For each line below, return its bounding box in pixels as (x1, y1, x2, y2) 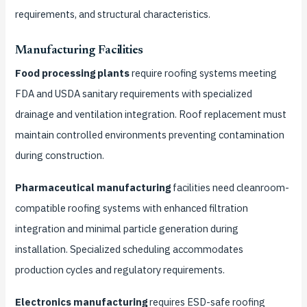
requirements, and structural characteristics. (14, 8, 210, 21)
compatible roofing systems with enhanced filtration (14, 201, 248, 214)
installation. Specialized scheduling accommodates (14, 242, 243, 256)
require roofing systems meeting (129, 66, 277, 80)
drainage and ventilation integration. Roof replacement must (14, 108, 286, 121)
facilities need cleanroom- (170, 180, 289, 194)
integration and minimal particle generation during (14, 221, 238, 235)
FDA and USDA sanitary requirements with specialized (14, 87, 252, 101)
